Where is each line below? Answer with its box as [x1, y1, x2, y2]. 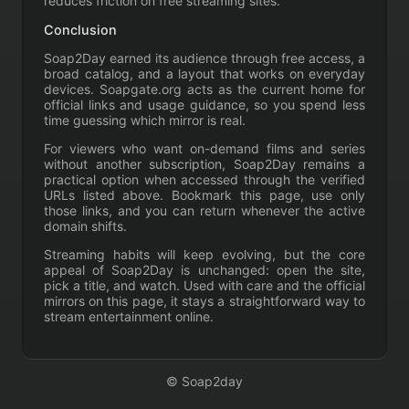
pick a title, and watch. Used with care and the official [44, 278, 365, 294]
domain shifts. [44, 218, 127, 235]
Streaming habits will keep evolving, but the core [44, 246, 365, 263]
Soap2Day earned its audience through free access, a [44, 50, 365, 67]
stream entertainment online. [44, 309, 214, 325]
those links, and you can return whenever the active [44, 203, 365, 219]
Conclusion [44, 21, 117, 37]
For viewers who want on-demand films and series [44, 141, 365, 157]
